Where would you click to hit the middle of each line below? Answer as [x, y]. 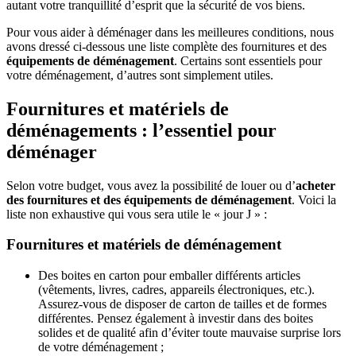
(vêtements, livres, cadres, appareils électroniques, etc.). [176, 289]
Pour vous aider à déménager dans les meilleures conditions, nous [170, 32]
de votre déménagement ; [101, 346]
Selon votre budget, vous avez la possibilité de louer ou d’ [151, 185]
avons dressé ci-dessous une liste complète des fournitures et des [166, 46]
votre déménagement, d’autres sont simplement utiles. [140, 75]
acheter [315, 185]
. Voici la [314, 199]
